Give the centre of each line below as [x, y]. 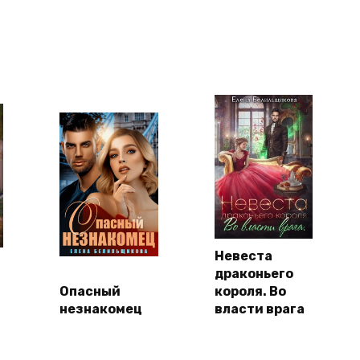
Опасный [90, 292]
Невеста [243, 256]
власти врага [259, 309]
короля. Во [250, 292]
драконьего [254, 274]
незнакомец [101, 309]
